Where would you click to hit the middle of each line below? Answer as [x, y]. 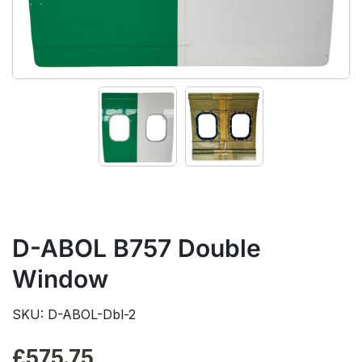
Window [60, 279]
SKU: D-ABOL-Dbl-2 [74, 314]
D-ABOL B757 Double [137, 248]
